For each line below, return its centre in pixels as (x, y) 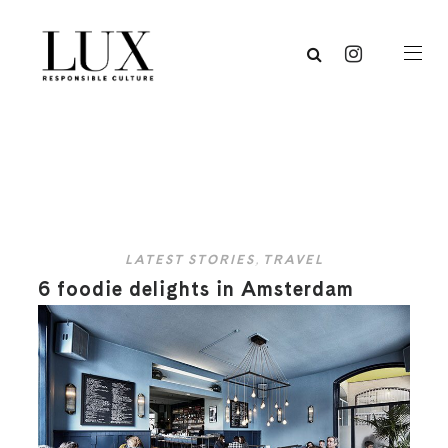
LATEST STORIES (189, 260)
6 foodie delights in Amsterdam (196, 289)
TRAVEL (293, 260)
